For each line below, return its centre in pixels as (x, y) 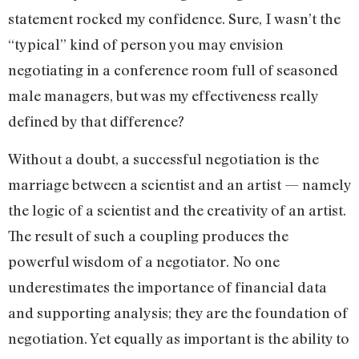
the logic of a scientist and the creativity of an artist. (177, 210)
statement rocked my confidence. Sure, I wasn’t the (174, 19)
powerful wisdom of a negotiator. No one (144, 261)
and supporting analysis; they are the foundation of (178, 312)
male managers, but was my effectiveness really (163, 96)
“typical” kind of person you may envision (146, 44)
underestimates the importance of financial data (167, 286)
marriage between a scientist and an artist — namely (179, 184)
